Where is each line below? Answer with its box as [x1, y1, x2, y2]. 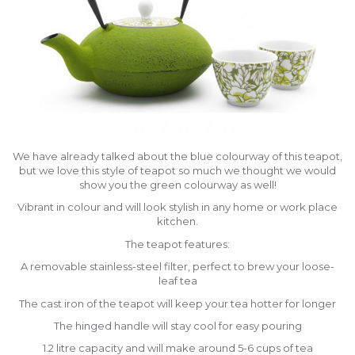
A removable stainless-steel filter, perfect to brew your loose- [21, 260, 334, 273]
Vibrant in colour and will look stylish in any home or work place [17, 200, 338, 214]
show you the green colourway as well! [78, 178, 277, 192]
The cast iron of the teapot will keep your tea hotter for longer [19, 296, 336, 310]
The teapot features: [125, 237, 230, 250]
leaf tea [158, 274, 197, 288]
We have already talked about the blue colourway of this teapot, [13, 150, 342, 163]
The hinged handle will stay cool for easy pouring [53, 319, 302, 332]
